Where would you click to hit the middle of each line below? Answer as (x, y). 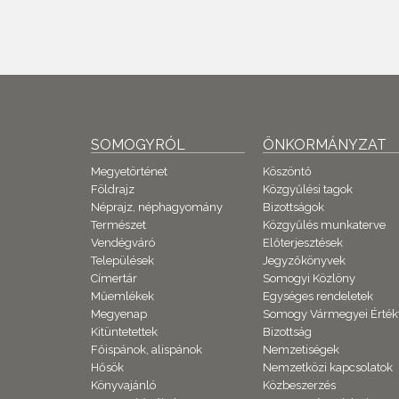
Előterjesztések (303, 242)
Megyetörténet (129, 171)
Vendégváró (123, 242)
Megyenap (119, 313)
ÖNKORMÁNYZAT (325, 144)
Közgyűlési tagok (308, 189)
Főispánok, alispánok (147, 349)
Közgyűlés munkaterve (325, 224)
